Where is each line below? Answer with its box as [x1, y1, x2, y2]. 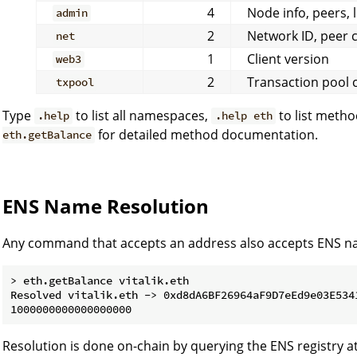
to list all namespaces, [73, 106, 212, 124]
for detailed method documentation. [95, 125, 319, 143]
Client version [247, 49, 329, 68]
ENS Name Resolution [2, 192, 209, 219]
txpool [56, 75, 95, 90]
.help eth [214, 108, 273, 124]
